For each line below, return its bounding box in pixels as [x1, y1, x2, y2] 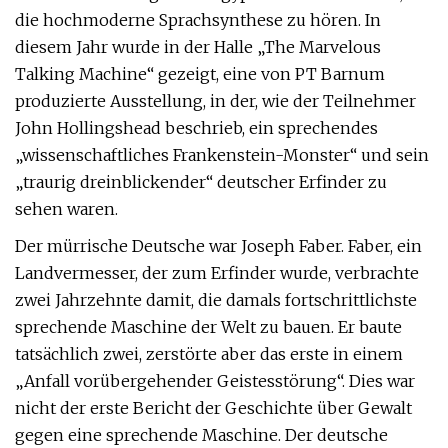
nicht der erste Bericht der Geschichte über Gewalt [15, 398, 412, 418]
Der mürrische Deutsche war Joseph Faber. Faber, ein [15, 236, 422, 256]
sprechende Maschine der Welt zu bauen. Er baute [15, 317, 402, 337]
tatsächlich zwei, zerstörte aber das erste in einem [15, 344, 403, 364]
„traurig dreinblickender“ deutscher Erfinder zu [15, 172, 387, 192]
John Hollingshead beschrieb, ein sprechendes [15, 118, 378, 138]
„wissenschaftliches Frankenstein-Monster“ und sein [15, 145, 429, 165]
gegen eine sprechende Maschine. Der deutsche [15, 425, 388, 445]
